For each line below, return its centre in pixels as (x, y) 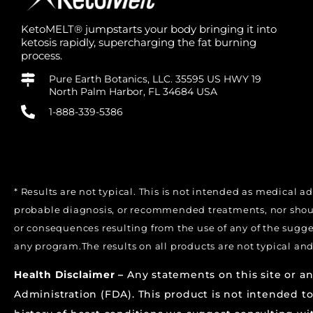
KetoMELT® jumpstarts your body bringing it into (149, 29)
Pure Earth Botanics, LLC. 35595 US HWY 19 (155, 79)
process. (42, 56)
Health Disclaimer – (71, 274)
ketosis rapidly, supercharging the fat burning (139, 42)
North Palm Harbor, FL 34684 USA (133, 92)
